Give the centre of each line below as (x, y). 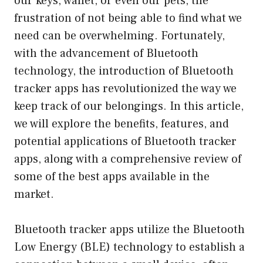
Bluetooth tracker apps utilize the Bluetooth (129, 229)
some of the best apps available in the (112, 176)
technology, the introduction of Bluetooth (124, 71)
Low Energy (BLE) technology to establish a (129, 247)
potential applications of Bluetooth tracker (125, 141)
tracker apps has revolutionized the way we (125, 88)
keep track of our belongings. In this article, (129, 106)
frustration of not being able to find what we (128, 18)
